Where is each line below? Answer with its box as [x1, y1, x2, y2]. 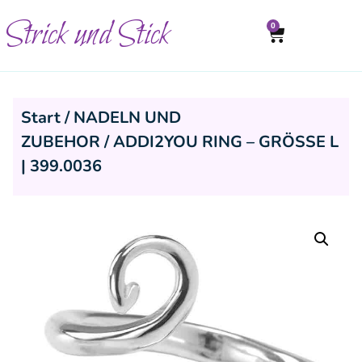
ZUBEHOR [21, 131, 100, 153]
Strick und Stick [6, 12, 169, 58]
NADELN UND [74, 107, 181, 128]
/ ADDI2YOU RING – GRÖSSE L [100, 131, 339, 153]
